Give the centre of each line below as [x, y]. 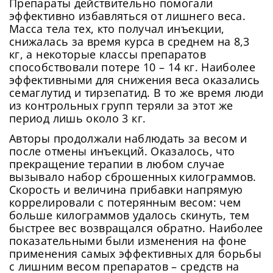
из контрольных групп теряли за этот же [121, 106]
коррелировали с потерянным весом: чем [125, 203]
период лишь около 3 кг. [78, 119]
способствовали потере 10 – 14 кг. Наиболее [133, 67]
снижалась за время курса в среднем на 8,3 [129, 42]
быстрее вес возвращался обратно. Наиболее [136, 228]
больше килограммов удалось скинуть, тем [129, 215]
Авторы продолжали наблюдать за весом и [128, 139]
